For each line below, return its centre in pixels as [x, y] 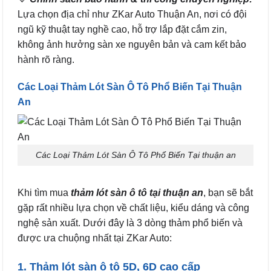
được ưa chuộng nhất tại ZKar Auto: [95, 238]
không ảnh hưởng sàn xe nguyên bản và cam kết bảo [132, 44]
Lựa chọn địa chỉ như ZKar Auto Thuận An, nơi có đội [132, 14]
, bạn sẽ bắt [228, 192]
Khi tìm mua [43, 192]
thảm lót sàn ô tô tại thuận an [136, 192]
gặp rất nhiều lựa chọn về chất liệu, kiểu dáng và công [133, 207]
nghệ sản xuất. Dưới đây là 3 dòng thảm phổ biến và [130, 223]
